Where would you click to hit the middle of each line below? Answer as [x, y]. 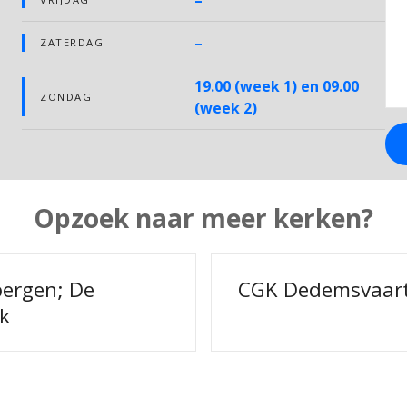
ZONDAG [66, 96]
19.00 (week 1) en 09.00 [277, 86]
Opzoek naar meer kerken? [203, 218]
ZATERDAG [72, 43]
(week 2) [226, 108]
